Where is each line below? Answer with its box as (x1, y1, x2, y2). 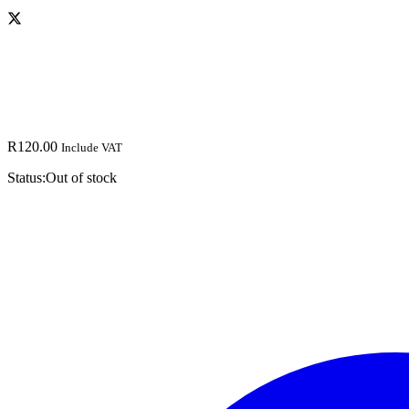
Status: (7, 169, 46, 185)
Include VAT (61, 140, 122, 154)
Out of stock (46, 169, 117, 185)
